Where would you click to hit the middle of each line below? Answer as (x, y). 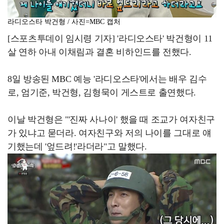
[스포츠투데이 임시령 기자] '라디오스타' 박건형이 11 (110, 38)
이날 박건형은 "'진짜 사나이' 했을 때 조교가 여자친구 (111, 119)
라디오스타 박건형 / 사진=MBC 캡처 (64, 21)
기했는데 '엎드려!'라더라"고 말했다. (77, 146)
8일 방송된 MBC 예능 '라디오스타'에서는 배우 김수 (107, 79)
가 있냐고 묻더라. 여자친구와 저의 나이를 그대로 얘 (109, 133)
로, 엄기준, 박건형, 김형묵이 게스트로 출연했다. (102, 92)
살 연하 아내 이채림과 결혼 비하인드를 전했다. (99, 52)
